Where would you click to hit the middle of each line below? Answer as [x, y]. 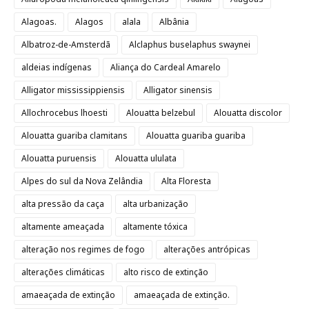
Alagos [89, 22]
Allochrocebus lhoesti [64, 113]
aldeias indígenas [57, 67]
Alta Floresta [186, 181]
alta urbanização [156, 204]
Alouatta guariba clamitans [74, 136]
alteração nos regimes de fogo [83, 249]
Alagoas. [39, 22]
